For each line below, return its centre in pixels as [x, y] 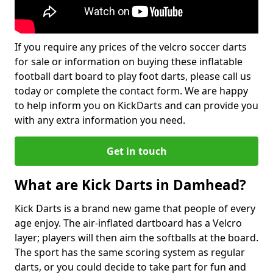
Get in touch [136, 151]
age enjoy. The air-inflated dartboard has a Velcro [128, 223]
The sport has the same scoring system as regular [130, 252]
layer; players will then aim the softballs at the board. [136, 238]
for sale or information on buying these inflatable [129, 62]
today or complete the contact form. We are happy [131, 91]
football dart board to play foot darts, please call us [133, 76]
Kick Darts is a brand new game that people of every [135, 208]
